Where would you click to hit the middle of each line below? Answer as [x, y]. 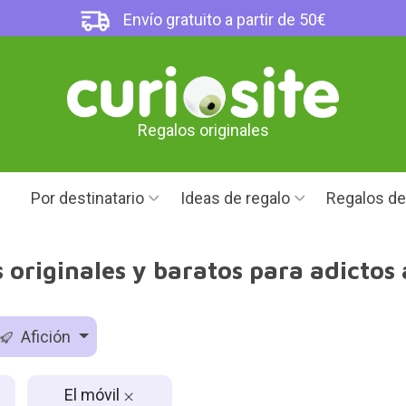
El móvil [94, 394]
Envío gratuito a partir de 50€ [223, 19]
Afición [46, 337]
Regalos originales [203, 130]
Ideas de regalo [235, 198]
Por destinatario [87, 198]
